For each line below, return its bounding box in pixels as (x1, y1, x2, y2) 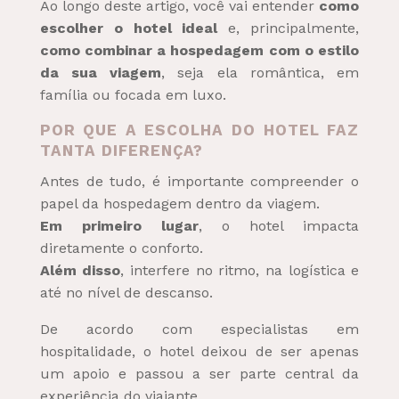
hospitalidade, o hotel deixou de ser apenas (39, 342, 360, 360)
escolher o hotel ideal (39, 19, 218, 37)
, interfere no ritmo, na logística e (120, 261, 360, 279)
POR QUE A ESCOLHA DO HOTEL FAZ (39, 120, 360, 139)
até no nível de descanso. (39, 283, 213, 301)
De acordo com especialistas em (39, 320, 360, 338)
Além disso (39, 261, 121, 279)
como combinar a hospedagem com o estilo (39, 41, 360, 59)
